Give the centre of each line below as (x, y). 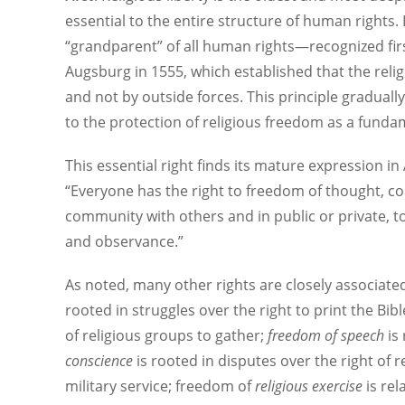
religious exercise (309, 386)
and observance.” (124, 241)
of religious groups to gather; (166, 335)
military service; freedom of (160, 386)
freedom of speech (326, 335)
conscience (99, 361)
